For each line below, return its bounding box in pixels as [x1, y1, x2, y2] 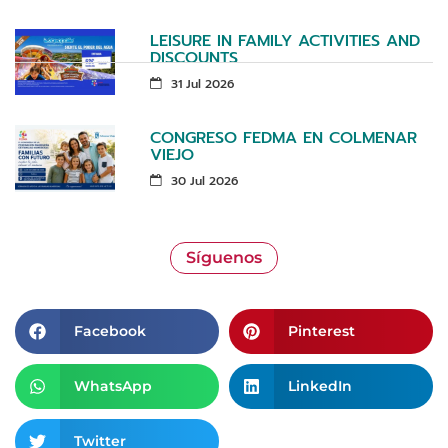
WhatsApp [73, 377, 152, 396]
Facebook [73, 322, 146, 341]
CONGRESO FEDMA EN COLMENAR [150, 125, 417, 150]
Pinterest [287, 322, 355, 341]
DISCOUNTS [150, 46, 238, 70]
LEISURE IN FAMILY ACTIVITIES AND [150, 29, 420, 53]
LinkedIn [287, 377, 352, 396]
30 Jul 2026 [167, 171, 238, 190]
